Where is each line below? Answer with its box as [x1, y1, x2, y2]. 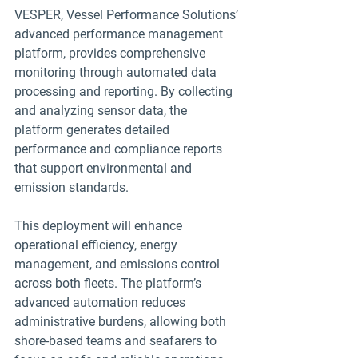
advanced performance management [14, 26, 226, 42]
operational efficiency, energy [14, 237, 181, 253]
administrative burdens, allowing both [14, 313, 229, 329]
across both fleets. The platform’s [14, 275, 205, 291]
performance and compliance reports [14, 141, 225, 157]
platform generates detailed [14, 121, 173, 137]
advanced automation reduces [14, 294, 189, 310]
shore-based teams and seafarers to [14, 332, 220, 348]
